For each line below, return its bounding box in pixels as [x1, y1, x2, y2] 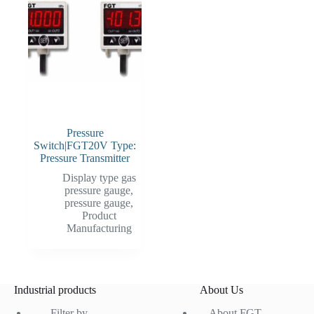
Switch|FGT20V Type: [34, 139, 137, 152]
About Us [199, 284, 243, 296]
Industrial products [14, 284, 97, 296]
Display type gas [62, 172, 136, 184]
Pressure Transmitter [40, 152, 130, 165]
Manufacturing [66, 222, 132, 235]
